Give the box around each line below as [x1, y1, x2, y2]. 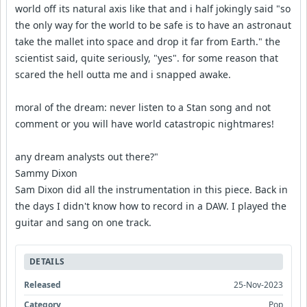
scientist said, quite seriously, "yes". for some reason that [15, 51, 278, 64]
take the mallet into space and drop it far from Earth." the [15, 34, 280, 48]
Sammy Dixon [15, 166, 77, 180]
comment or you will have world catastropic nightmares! [15, 116, 274, 130]
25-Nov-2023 [234, 278, 283, 291]
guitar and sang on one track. [15, 215, 151, 229]
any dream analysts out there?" [15, 149, 158, 163]
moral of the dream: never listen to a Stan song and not [15, 100, 271, 114]
